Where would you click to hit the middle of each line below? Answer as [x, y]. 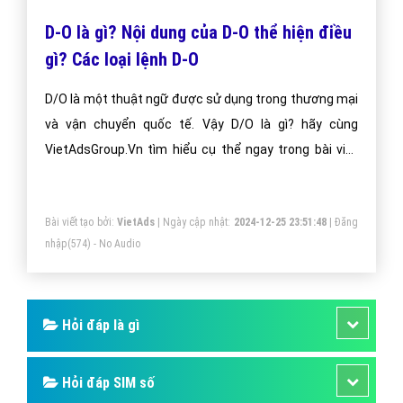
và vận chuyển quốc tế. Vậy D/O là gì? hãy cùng [201, 125]
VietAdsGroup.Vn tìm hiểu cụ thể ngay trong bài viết [201, 150]
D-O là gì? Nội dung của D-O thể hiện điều [198, 33]
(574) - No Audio [104, 244]
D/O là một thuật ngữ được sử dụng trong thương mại [201, 99]
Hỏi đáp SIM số [107, 383]
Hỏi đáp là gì [99, 326]
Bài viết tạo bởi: [81, 223]
